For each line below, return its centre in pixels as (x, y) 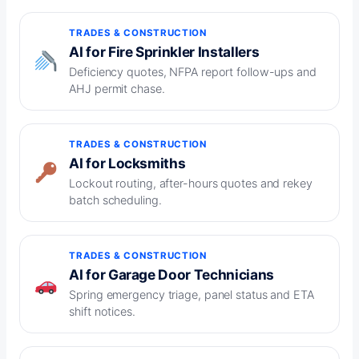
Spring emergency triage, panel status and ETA (192, 295)
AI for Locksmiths (127, 163)
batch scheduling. (115, 200)
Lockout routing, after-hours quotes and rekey (191, 184)
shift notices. (102, 312)
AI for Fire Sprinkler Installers (164, 52)
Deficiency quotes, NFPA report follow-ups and (193, 72)
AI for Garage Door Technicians (171, 275)
